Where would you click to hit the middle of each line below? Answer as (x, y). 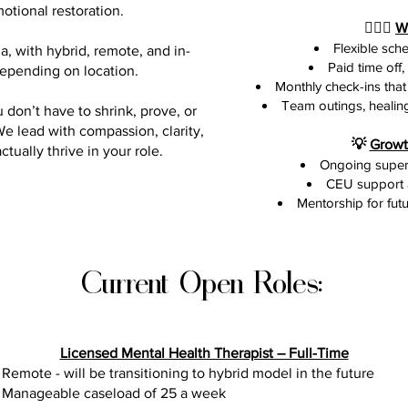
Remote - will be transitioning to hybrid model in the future (188, 373)
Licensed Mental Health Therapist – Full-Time (204, 353)
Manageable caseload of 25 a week (114, 393)
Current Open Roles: (202, 280)
